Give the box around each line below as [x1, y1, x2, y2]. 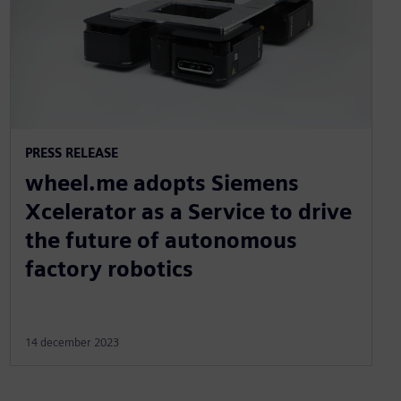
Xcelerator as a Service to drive [24, 198, 352, 225]
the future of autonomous [24, 226, 297, 253]
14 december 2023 [24, 335, 119, 349]
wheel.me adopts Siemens [24, 169, 299, 196]
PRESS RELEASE [24, 144, 118, 160]
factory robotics [24, 255, 193, 282]
